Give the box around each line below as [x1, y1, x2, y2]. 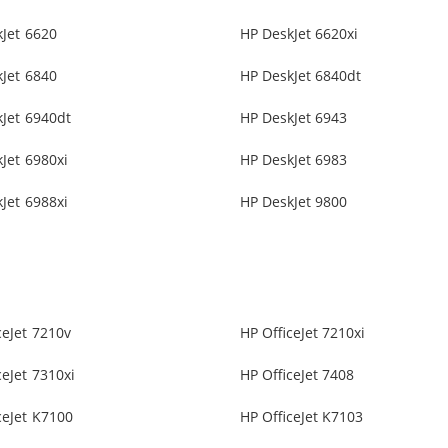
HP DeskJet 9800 [239, 192, 348, 212]
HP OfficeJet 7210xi [239, 323, 366, 343]
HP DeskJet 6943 [239, 108, 348, 128]
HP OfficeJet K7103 [239, 407, 364, 427]
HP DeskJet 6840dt [239, 66, 362, 86]
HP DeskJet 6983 [239, 150, 348, 170]
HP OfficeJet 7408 [239, 365, 355, 385]
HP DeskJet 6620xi [239, 24, 359, 44]
